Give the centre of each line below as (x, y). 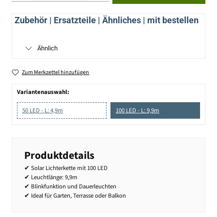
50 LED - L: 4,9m (43, 111)
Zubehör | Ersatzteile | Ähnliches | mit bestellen (107, 20)
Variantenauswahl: (43, 92)
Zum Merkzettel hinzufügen (56, 72)
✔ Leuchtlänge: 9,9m (51, 177)
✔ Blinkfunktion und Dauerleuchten (70, 186)
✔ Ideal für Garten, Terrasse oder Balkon (75, 195)
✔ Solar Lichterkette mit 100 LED (66, 168)
